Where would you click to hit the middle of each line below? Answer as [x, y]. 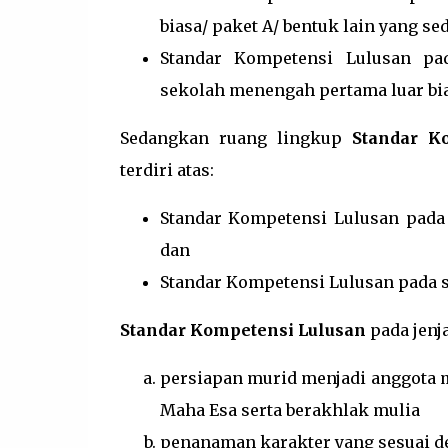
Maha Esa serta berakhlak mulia [289, 410]
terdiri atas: [166, 170]
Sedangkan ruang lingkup [236, 138]
